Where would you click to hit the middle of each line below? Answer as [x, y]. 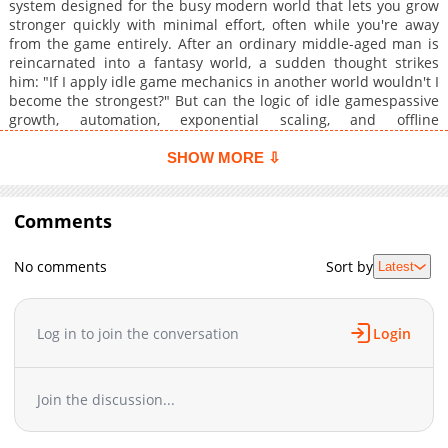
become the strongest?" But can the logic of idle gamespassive [224, 101]
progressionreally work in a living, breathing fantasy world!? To [224, 139]
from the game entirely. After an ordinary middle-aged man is [224, 44]
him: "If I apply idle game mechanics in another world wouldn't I [224, 82]
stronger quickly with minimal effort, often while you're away [224, 25]
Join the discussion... [106, 400]
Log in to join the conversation [138, 333]
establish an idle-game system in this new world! [172, 177]
